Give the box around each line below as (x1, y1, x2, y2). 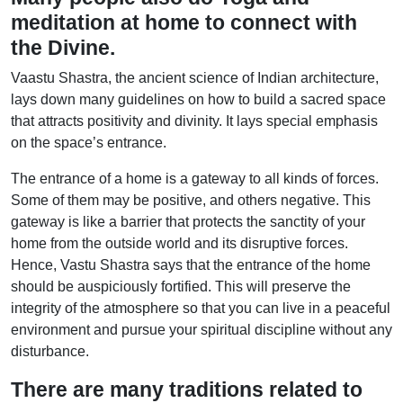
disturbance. (11, 344, 89, 359)
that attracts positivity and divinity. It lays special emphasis (11, 113, 378, 129)
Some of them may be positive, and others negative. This (11, 193, 371, 208)
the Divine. (11, 36, 115, 59)
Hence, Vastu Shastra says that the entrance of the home (11, 257, 371, 273)
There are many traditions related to (11, 378, 363, 401)
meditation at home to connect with (11, 11, 357, 34)
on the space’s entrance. (11, 135, 166, 150)
